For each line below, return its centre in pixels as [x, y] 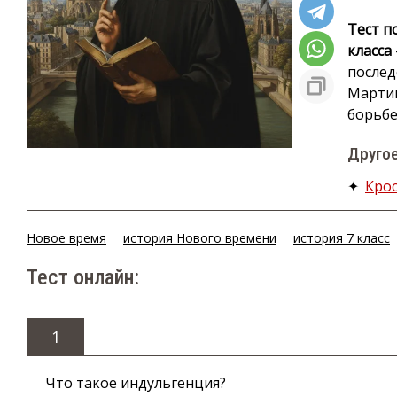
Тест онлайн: [83, 278]
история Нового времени [200, 238]
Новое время [66, 238]
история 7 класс [342, 238]
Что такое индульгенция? [136, 383]
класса [370, 51]
